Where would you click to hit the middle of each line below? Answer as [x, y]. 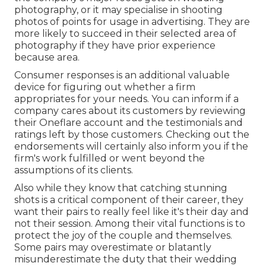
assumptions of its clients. [74, 170]
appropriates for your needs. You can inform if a [126, 99]
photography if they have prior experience [115, 46]
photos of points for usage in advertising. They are [132, 22]
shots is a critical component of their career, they [129, 200]
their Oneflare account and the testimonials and [129, 123]
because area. [47, 58]
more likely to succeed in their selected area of [125, 34]
